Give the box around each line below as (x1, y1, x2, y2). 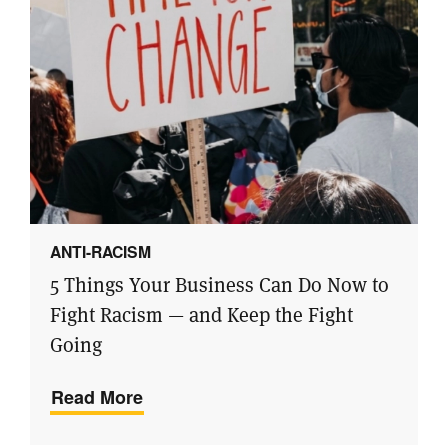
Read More (51, 384, 143, 411)
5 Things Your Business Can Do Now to (50, 272, 389, 299)
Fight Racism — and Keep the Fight (50, 302, 353, 329)
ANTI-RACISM (50, 239, 151, 263)
